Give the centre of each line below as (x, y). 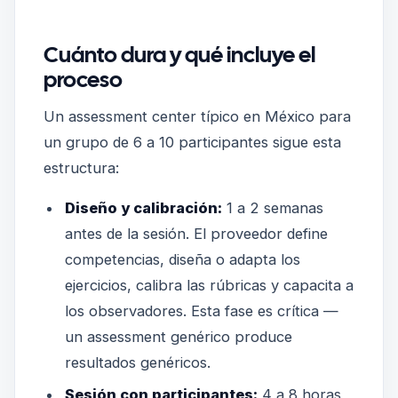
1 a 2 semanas (272, 208)
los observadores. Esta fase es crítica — (201, 311)
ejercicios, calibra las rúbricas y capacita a (209, 286)
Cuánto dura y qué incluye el (179, 55)
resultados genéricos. (137, 363)
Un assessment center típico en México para (197, 117)
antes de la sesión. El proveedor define (196, 234)
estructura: (81, 168)
